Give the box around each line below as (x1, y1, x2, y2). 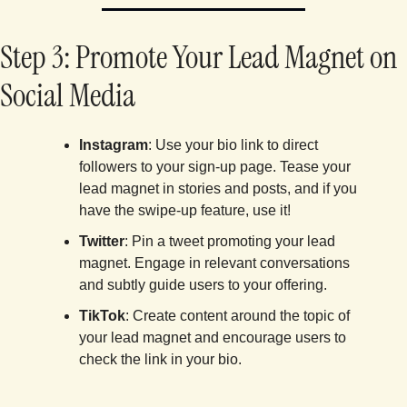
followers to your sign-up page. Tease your (79, 159, 351, 175)
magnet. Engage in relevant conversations (79, 255, 350, 272)
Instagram (79, 137, 148, 154)
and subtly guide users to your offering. (79, 277, 327, 293)
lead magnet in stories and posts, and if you (79, 181, 357, 197)
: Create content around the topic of (125, 308, 350, 324)
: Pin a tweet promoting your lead (124, 233, 335, 250)
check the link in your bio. (79, 352, 242, 368)
